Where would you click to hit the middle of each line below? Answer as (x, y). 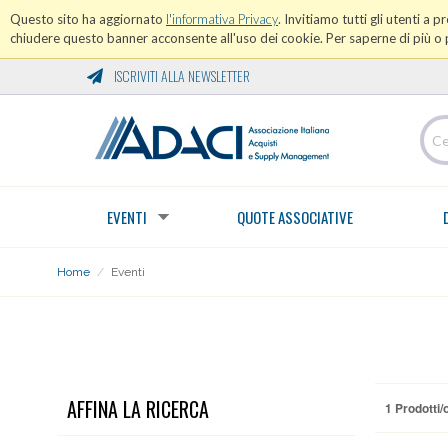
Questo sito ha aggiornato (88, 19)
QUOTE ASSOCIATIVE (295, 217)
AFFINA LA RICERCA (138, 409)
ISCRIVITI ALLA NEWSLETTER (180, 75)
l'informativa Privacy (222, 19)
